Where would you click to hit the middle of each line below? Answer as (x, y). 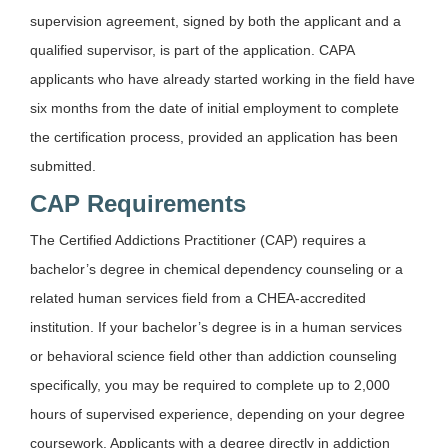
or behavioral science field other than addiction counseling (213, 355)
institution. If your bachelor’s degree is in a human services (216, 326)
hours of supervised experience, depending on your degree (217, 413)
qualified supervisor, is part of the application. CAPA (192, 49)
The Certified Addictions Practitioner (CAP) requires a (198, 239)
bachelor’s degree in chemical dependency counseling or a (216, 268)
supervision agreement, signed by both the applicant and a (215, 20)
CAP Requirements (138, 203)
